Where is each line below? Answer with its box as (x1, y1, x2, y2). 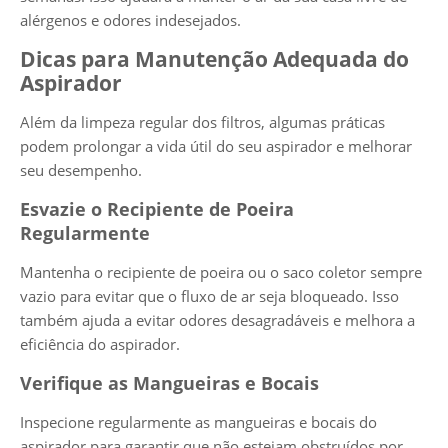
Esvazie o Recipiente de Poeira (20, 196, 294, 221)
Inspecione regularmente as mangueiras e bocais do (20, 411, 377, 432)
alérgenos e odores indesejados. (20, 9, 241, 30)
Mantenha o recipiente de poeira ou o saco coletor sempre (20, 261, 422, 282)
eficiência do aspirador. (20, 333, 180, 354)
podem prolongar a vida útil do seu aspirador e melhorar (20, 135, 412, 156)
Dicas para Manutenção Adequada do (20, 44, 409, 73)
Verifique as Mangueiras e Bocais (20, 370, 319, 395)
